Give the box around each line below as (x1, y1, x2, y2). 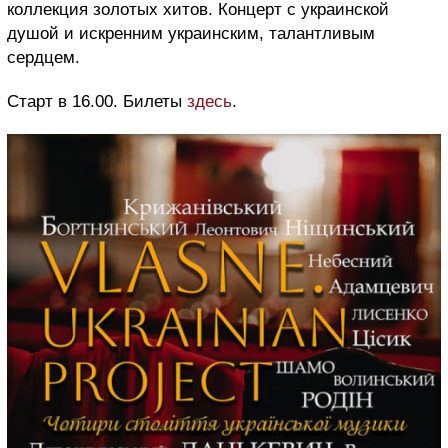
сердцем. (7, 47, 80, 67)
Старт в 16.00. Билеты (7, 91, 187, 111)
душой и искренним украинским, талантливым (7, 23, 375, 43)
